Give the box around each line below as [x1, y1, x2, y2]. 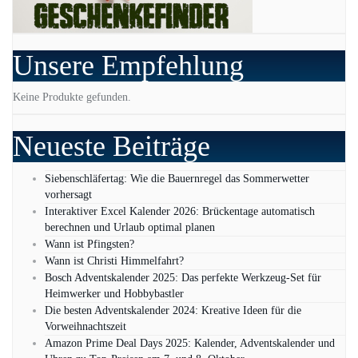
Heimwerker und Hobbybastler [45, 288, 184, 300]
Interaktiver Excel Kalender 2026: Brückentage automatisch [45, 205, 315, 218]
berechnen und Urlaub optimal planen [45, 221, 215, 234]
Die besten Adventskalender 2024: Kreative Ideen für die [45, 304, 301, 317]
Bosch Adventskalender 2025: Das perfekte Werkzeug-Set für [45, 272, 321, 284]
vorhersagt [45, 189, 92, 201]
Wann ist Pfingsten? [45, 238, 134, 251]
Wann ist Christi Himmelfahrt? [45, 255, 184, 268]
